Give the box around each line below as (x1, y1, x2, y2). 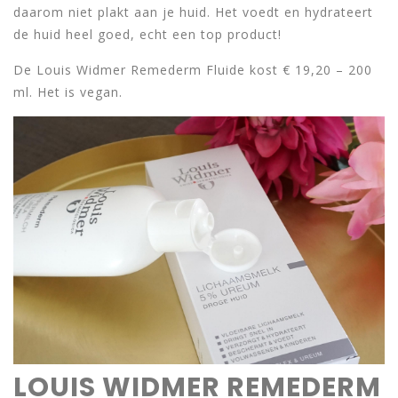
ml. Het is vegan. (13, 84, 123, 100)
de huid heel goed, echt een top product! (13, 26, 282, 43)
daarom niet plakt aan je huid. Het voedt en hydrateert (13, 4, 373, 20)
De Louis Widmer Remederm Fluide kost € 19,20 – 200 (13, 61, 372, 78)
